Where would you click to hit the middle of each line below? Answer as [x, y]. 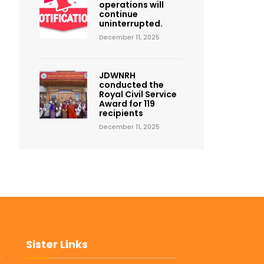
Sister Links [57, 244]
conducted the [131, 85]
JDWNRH [117, 75]
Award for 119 [127, 104]
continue [118, 14]
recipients [121, 113]
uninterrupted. [131, 24]
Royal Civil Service [138, 94]
